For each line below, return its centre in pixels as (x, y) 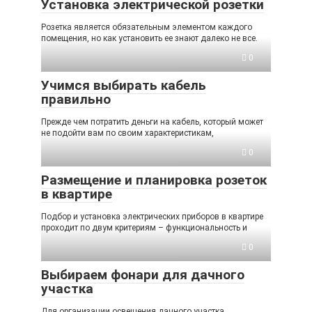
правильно (76, 99)
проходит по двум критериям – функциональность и (144, 227)
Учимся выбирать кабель (124, 85)
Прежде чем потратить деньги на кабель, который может (152, 122)
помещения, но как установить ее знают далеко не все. (149, 38)
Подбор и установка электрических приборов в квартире (152, 216)
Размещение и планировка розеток (154, 180)
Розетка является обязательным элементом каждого (147, 27)
